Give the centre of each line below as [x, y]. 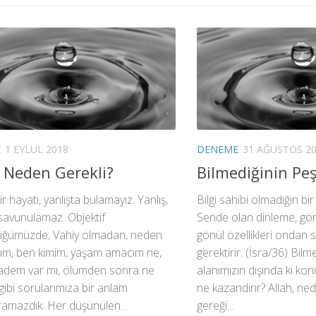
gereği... [215, 306]
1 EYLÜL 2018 [37, 150]
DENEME [218, 150]
